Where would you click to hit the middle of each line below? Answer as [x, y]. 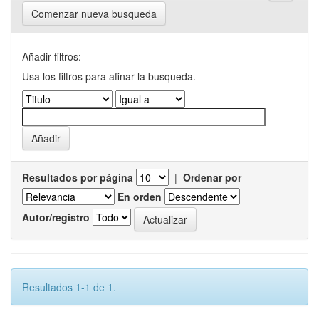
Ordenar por [212, 177]
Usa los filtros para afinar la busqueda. [109, 76]
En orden [140, 196]
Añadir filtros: [52, 56]
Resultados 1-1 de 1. [69, 287]
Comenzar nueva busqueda [94, 13]
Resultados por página [78, 177]
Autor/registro [56, 218]
